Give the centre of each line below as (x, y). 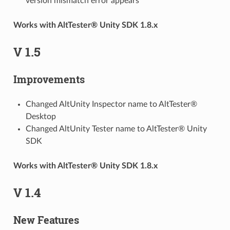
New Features (46, 219)
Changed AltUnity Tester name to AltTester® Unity (116, 129)
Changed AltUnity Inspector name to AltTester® (111, 104)
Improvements (49, 79)
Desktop (41, 116)
